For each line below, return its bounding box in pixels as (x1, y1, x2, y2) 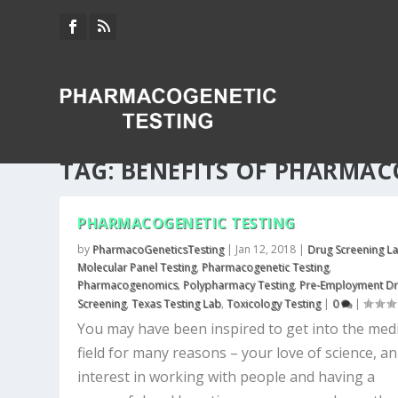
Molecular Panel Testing (77, 259, 197, 275)
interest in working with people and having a (77, 367, 376, 386)
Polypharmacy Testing (183, 277, 295, 292)
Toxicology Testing (227, 296, 322, 311)
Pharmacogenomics (77, 277, 179, 292)
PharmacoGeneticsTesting (92, 242, 225, 257)
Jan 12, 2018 (235, 242, 297, 257)
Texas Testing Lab (131, 296, 222, 311)
